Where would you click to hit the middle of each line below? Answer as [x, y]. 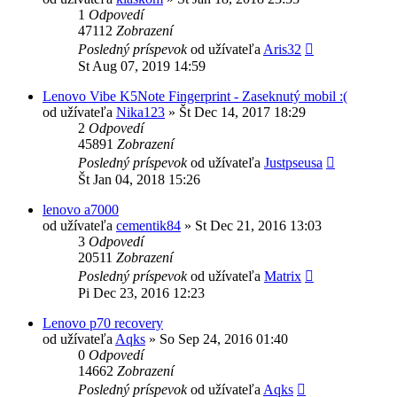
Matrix [283, 276]
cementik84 [148, 225]
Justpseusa [293, 162]
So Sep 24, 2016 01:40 [224, 339]
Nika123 [140, 112]
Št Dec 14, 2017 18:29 [242, 112]
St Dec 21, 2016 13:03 [258, 225]
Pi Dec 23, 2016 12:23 [141, 292]
